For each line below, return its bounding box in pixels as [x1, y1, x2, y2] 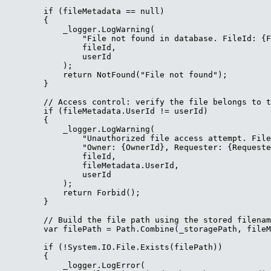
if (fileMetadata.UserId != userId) [5, 106, 208, 116]
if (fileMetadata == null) [5, 7, 165, 16]
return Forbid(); [5, 188, 140, 198]
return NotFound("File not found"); [5, 70, 227, 80]
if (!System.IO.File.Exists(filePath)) [5, 243, 223, 252]
